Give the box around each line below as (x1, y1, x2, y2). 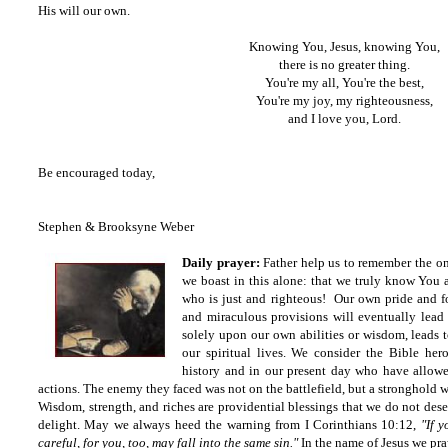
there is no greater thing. (278, 57, 410, 72)
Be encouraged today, (38, 165, 155, 180)
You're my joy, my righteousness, (255, 93, 433, 108)
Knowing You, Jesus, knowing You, (248, 39, 440, 54)
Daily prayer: (182, 255, 260, 270)
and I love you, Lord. (287, 111, 401, 126)
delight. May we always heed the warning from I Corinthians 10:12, (38, 417, 421, 432)
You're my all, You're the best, (264, 75, 424, 90)
